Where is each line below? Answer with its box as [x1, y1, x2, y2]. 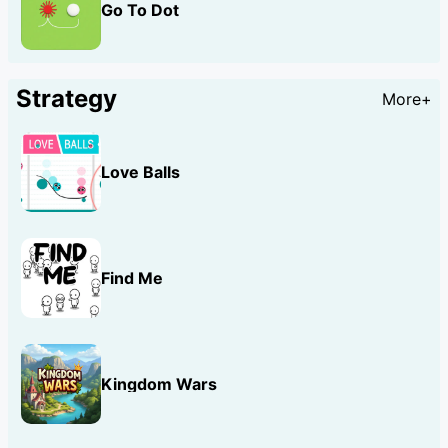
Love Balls [101, 161, 180, 182]
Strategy [16, 83, 117, 113]
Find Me [101, 267, 163, 288]
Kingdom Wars [101, 373, 217, 394]
